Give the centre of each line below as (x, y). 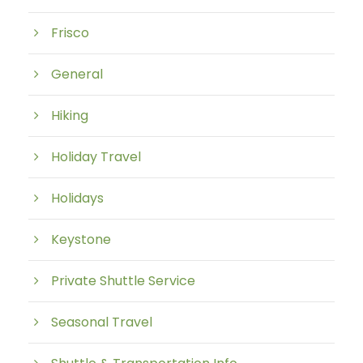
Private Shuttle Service (123, 281)
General (77, 74)
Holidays (77, 198)
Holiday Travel (96, 157)
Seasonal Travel (102, 322)
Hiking (70, 115)
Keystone (81, 239)
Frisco (70, 33)
